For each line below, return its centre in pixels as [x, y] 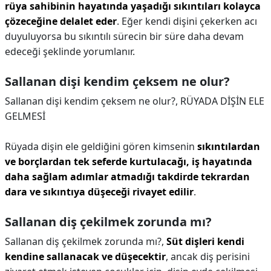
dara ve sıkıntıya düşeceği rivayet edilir [99, 192]
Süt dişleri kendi [205, 241]
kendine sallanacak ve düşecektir [85, 256]
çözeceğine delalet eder [61, 21]
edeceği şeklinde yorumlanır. [70, 51]
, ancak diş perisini [208, 256]
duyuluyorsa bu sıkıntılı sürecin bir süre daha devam [124, 36]
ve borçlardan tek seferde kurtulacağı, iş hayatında [129, 162]
